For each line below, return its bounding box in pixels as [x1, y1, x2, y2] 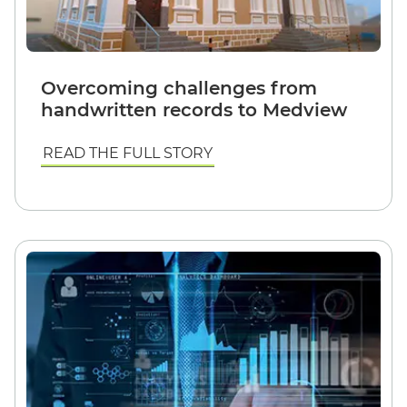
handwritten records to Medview [41, 98, 347, 121]
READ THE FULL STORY [43, 144, 213, 162]
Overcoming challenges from [41, 76, 317, 99]
